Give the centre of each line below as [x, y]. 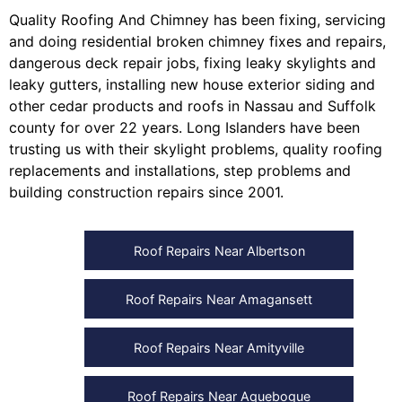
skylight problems [214, 149]
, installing [134, 84]
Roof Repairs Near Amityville [219, 348]
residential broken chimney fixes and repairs [232, 41]
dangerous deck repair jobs [102, 62]
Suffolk [352, 105]
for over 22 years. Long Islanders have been [208, 127]
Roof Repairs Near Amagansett [219, 300]
